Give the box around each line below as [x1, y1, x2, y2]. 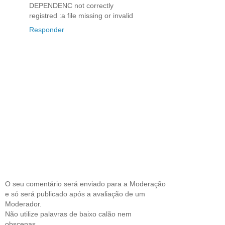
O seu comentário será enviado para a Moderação [5, 180, 166, 188]
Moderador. [5, 200, 42, 208]
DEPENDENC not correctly [29, 1, 114, 10]
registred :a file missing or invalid [29, 11, 133, 20]
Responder [29, 25, 64, 34]
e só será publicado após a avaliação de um [5, 190, 145, 198]
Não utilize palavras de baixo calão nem [5, 210, 132, 218]
